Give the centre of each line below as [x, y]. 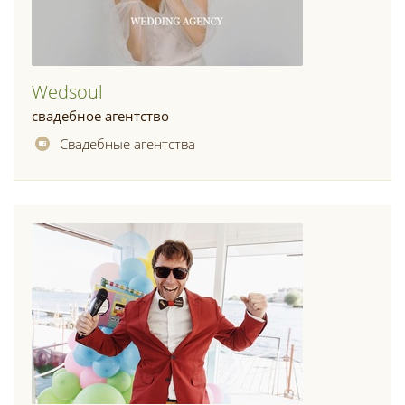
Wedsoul [67, 92]
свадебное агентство [100, 116]
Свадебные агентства [127, 144]
